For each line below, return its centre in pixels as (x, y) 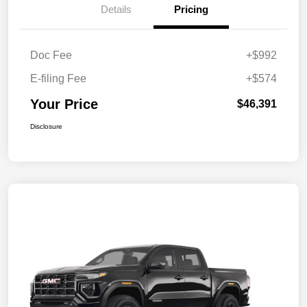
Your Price (64, 104)
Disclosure (46, 126)
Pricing (191, 9)
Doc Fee (51, 55)
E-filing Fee (58, 78)
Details (116, 9)
